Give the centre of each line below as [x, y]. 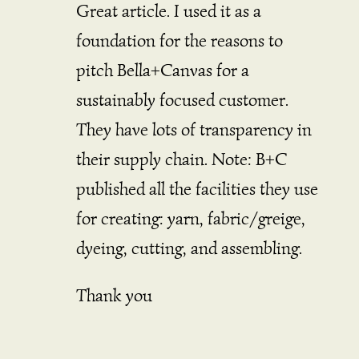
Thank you [114, 295]
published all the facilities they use [197, 188]
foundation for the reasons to [179, 40]
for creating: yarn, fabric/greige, [190, 218]
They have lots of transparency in [194, 129]
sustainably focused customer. [182, 99]
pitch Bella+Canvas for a [162, 70]
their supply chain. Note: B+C [181, 159]
